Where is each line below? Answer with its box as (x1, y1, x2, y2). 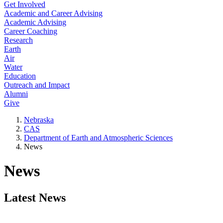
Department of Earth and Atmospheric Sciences (24, 133, 173, 142)
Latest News (4, 191, 66, 204)
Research (4, 36, 33, 44)
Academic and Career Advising (4, 9, 103, 17)
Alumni (4, 90, 28, 98)
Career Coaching (4, 27, 57, 35)
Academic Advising (4, 18, 66, 26)
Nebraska (24, 115, 54, 124)
